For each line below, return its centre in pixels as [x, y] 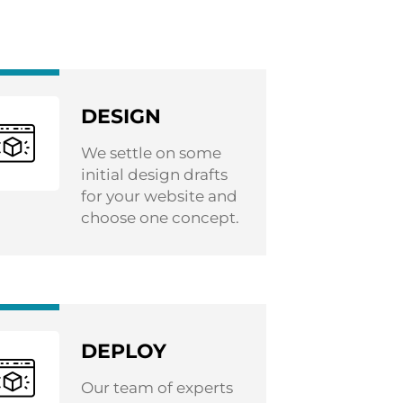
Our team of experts [157, 388]
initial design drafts [154, 175]
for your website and [159, 196]
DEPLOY [123, 351]
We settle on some [151, 153]
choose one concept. [160, 218]
